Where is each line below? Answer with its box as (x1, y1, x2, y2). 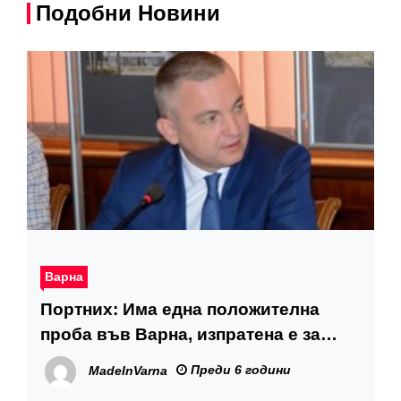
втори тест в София (40, 350, 210, 369)
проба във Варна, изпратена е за (40, 325, 320, 344)
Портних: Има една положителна (40, 300, 320, 319)
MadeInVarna (89, 363, 167, 379)
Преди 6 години (187, 363, 291, 377)
